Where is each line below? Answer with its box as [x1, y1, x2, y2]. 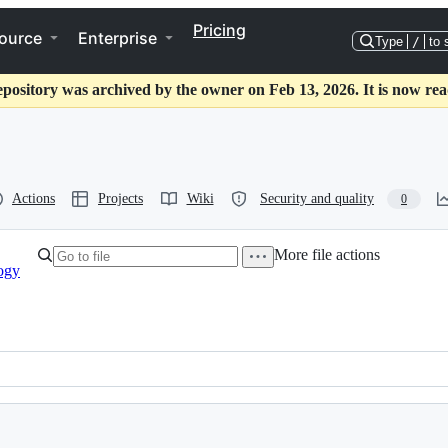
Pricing [193, 20, 246, 40]
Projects [98, 191, 143, 206]
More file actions [273, 246, 380, 263]
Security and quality [260, 191, 374, 206]
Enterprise [78, 28, 157, 48]
